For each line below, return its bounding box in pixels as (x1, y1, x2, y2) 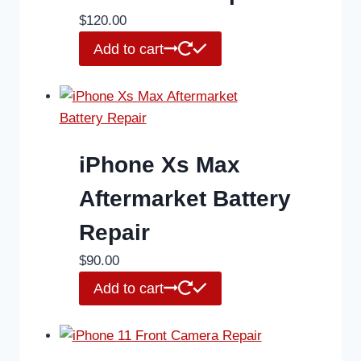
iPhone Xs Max (78, 151, 240, 177)
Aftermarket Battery (78, 185, 291, 211)
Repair (78, 219, 150, 245)
